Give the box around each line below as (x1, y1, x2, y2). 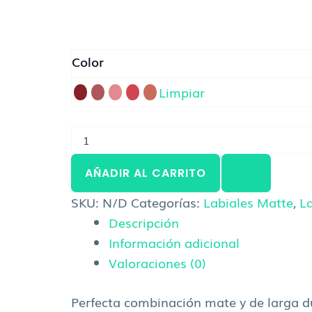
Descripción (109, 213, 179, 232)
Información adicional (109, 233, 240, 252)
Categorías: (131, 193, 203, 212)
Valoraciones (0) (109, 253, 206, 272)
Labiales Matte (203, 193, 293, 212)
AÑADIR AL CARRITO (85, 165, 206, 182)
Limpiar (159, 82, 205, 101)
